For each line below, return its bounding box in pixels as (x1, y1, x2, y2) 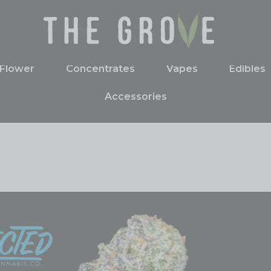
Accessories (104, 90, 167, 102)
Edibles (229, 62, 266, 74)
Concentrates (65, 62, 135, 74)
